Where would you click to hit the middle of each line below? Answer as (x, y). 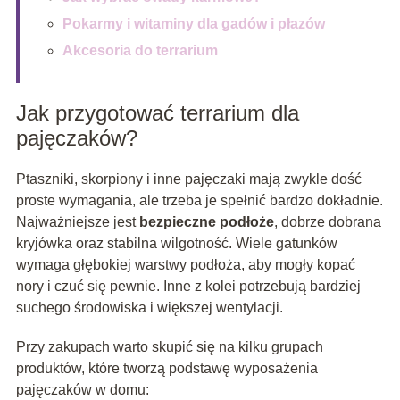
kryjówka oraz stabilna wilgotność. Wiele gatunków (176, 243)
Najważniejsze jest (77, 221)
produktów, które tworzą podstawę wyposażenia (167, 368)
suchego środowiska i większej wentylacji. (149, 307)
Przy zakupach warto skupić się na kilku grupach (169, 346)
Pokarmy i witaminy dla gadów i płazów (193, 23)
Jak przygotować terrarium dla (157, 112)
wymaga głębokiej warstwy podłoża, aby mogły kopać (185, 264)
